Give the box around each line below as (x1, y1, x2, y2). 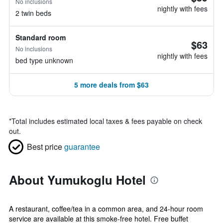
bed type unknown (15, 55, 73, 65)
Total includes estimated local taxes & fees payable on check (11, 116, 202, 126)
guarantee (64, 141, 100, 152)
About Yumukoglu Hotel (9, 171, 146, 188)
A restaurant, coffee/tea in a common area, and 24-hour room (9, 204, 203, 214)
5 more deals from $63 (74, 80, 149, 90)
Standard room (15, 32, 66, 42)
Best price (27, 141, 62, 152)
